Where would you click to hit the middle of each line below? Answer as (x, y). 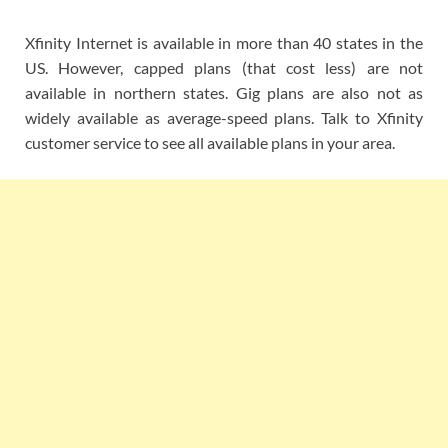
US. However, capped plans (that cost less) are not (224, 68)
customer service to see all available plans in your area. (210, 143)
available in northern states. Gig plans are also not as (224, 93)
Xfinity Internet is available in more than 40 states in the (224, 43)
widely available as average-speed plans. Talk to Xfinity (224, 118)
